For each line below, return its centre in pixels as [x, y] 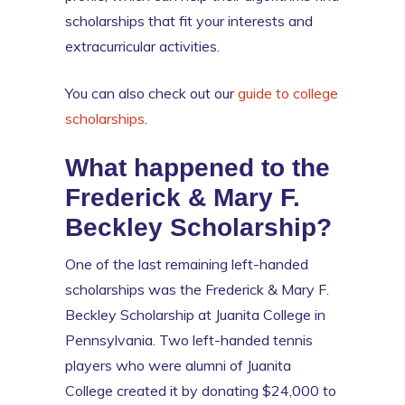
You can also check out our [151, 93]
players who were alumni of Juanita [178, 365]
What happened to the [198, 167]
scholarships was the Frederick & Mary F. [197, 289]
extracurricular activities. [142, 46]
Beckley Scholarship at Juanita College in [195, 314]
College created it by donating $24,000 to [201, 390]
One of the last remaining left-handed [187, 264]
